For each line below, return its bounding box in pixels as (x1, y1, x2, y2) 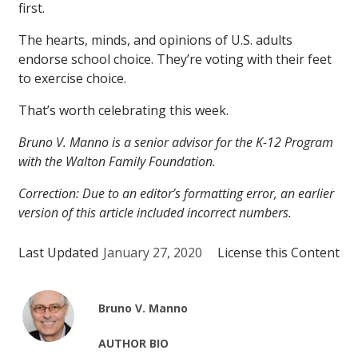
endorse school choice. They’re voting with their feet (18, 50, 332, 69)
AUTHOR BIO (98, 336, 169, 352)
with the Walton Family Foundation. (18, 153, 216, 171)
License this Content (217, 244, 340, 262)
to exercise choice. (18, 70, 126, 88)
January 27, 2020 (103, 244, 202, 262)
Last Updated (18, 244, 98, 262)
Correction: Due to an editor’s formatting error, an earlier (18, 185, 334, 203)
